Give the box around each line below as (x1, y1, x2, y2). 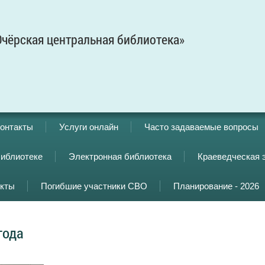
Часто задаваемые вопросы (144, 122, 258, 132)
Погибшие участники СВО (41, 181, 147, 191)
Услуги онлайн (59, 122, 118, 132)
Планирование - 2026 (173, 181, 259, 191)
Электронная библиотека (69, 151, 172, 161)
